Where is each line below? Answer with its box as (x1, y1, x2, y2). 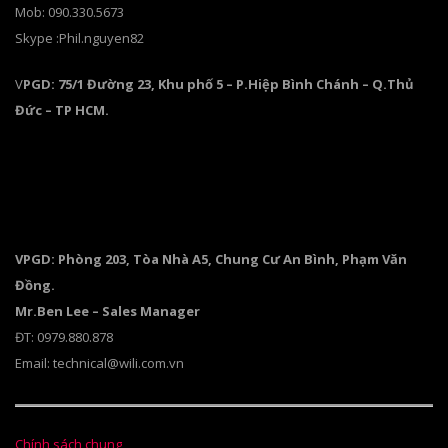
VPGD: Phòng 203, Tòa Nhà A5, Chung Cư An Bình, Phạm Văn (15, 250, 407, 268)
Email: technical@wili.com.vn (15, 354, 184, 372)
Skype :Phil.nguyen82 (15, 29, 144, 47)
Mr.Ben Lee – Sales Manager (15, 302, 200, 320)
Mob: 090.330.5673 (15, 3, 124, 21)
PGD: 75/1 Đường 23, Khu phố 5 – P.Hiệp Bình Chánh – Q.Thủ (23, 74, 414, 93)
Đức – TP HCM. (15, 100, 109, 119)
